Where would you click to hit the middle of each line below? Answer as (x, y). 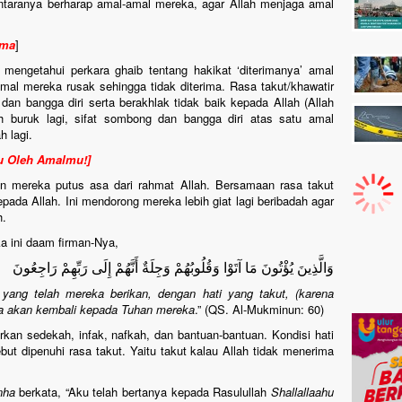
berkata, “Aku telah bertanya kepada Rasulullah (143, 392)
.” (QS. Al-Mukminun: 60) (259, 309)
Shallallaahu (303, 392)
